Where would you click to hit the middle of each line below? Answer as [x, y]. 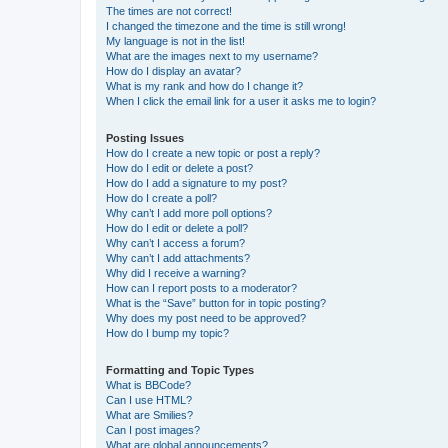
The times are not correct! [169, 10]
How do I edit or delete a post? [179, 167]
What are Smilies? [149, 414]
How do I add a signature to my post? [196, 182]
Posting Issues [145, 137]
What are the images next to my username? [212, 55]
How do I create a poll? [161, 197]
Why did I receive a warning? [176, 272]
